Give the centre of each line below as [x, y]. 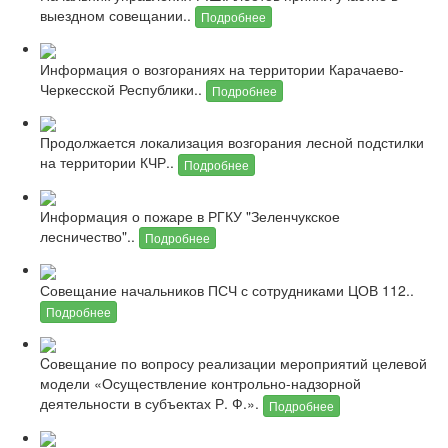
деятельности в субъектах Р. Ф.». [151, 403]
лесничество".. [89, 235]
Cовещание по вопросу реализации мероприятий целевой [233, 363]
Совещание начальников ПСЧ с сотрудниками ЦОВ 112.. [227, 289]
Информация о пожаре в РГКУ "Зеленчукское [190, 215]
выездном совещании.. [117, 14]
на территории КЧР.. [109, 162]
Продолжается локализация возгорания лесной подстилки [232, 142]
